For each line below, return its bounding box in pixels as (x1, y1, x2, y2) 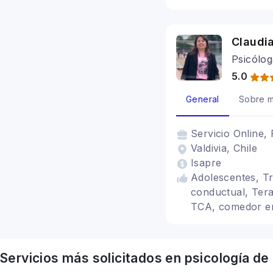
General (186, 94, 219, 104)
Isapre (191, 157, 222, 169)
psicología (184, 250, 250, 266)
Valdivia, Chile (191, 142, 257, 154)
